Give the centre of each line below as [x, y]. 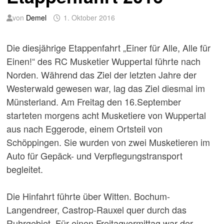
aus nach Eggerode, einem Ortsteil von [84, 128]
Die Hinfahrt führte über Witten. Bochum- [88, 196]
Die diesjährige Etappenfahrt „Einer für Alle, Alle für [108, 47]
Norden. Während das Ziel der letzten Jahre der [101, 74]
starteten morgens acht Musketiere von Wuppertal [106, 115]
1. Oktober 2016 [89, 17]
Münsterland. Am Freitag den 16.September [93, 101]
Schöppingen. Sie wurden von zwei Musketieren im [108, 142]
